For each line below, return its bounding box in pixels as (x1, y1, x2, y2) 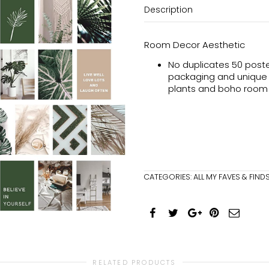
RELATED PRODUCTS (92, 257, 177, 267)
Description (144, 4, 193, 16)
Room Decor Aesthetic (144, 38, 245, 51)
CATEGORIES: (144, 171, 193, 182)
